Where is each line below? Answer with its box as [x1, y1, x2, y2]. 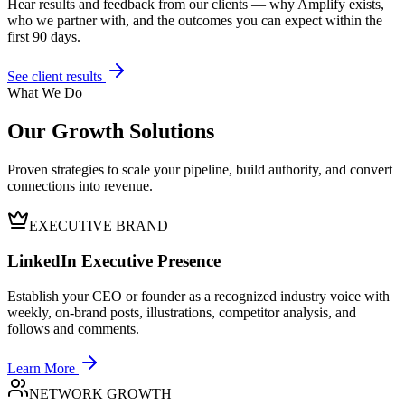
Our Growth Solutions [7, 119, 214, 144]
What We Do [7, 85, 82, 101]
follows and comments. [7, 320, 139, 336]
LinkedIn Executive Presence [7, 250, 221, 270]
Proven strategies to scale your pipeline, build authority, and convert [7, 162, 392, 178]
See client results [7, 69, 106, 85]
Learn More [7, 360, 79, 376]
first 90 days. [7, 29, 80, 45]
